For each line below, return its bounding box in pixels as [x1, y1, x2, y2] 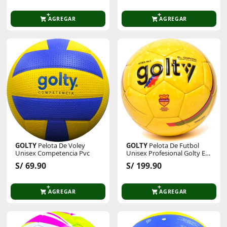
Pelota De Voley [36, 140, 86, 150]
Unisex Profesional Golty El [126, 148, 207, 158]
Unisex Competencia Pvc [15, 148, 90, 158]
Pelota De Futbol [147, 140, 200, 150]
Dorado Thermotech [126, 156, 188, 165]
